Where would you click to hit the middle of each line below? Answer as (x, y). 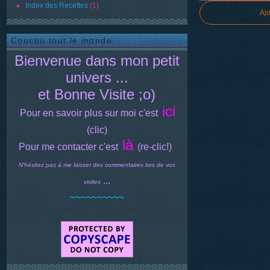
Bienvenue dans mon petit (97, 61)
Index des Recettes (57, 5)
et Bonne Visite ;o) (97, 94)
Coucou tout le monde (61, 40)
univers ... (97, 77)
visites (92, 182)
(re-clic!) (155, 147)
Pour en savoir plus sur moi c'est (89, 113)
